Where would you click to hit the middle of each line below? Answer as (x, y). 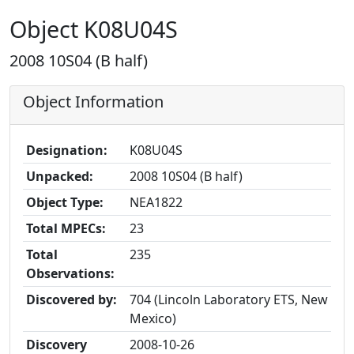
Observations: (70, 273)
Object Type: (65, 202)
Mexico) (153, 318)
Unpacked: (60, 176)
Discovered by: (72, 299)
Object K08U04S (94, 29)
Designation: (67, 150)
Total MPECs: (66, 228)
